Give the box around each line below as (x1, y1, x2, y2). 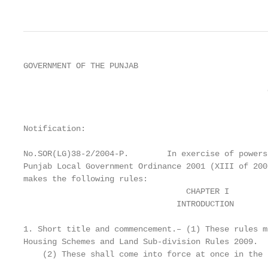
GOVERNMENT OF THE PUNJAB (23, 61, 138, 71)
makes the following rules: (23, 174, 148, 184)
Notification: (23, 124, 86, 133)
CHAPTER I (23, 187, 229, 196)
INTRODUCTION (23, 199, 234, 209)
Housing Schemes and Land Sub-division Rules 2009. (23, 237, 258, 246)
